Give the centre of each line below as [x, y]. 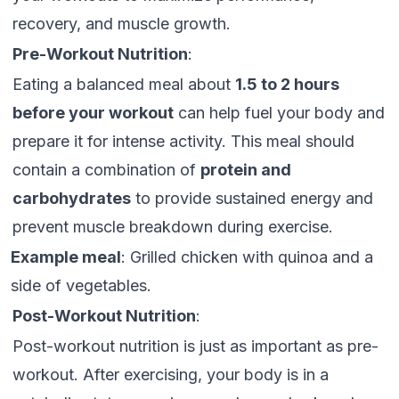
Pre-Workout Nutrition [100, 54]
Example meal [66, 257]
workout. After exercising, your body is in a [171, 375]
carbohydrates [72, 198]
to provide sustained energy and [252, 198]
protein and [246, 170]
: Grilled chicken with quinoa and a [247, 257]
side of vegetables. [81, 285]
